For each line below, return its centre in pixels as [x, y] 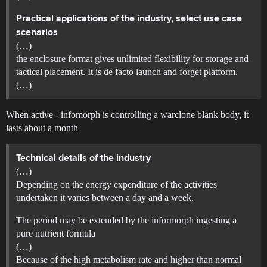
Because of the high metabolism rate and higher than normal [129, 260]
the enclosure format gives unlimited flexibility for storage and [132, 59]
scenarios [37, 33]
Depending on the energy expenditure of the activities [117, 185]
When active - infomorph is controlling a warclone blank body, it [127, 115]
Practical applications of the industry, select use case [129, 19]
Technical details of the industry [83, 159]
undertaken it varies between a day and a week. [105, 198]
